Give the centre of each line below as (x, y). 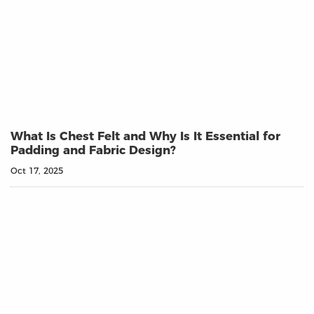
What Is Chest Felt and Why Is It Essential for (145, 136)
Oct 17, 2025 (37, 171)
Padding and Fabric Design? (93, 150)
